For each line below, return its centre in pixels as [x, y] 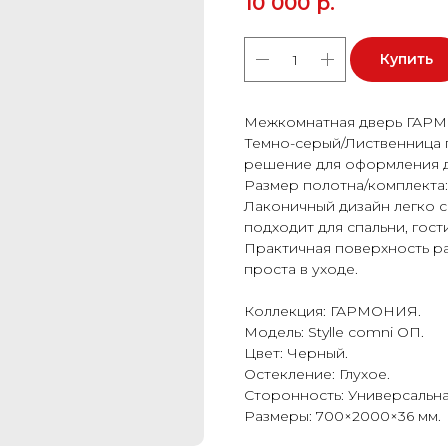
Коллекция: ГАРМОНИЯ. [332, 311]
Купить [406, 59]
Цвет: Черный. [296, 353]
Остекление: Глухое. [317, 374]
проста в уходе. [301, 269]
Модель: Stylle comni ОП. [334, 332]
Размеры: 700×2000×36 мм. [342, 416]
